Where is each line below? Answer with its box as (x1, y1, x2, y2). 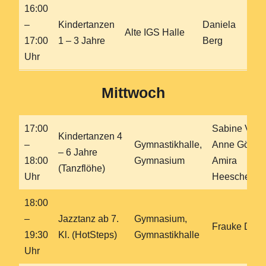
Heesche (212, 171, 250, 182)
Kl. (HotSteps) (58, 229, 117, 240)
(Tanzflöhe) (58, 163, 105, 173)
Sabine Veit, (212, 123, 263, 134)
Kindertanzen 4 (58, 131, 122, 141)
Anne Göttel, (212, 139, 264, 150)
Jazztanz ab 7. (58, 213, 119, 224)
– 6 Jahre (58, 147, 97, 157)
